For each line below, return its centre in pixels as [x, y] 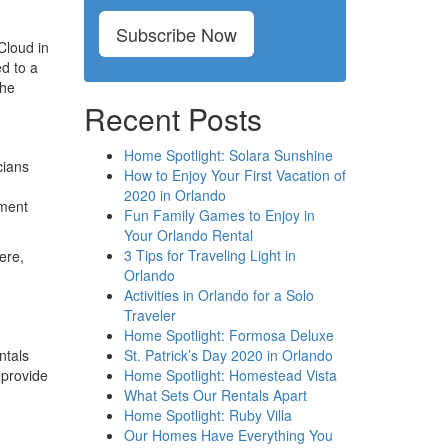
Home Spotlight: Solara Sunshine [228, 154]
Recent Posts [172, 118]
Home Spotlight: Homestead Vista [230, 374]
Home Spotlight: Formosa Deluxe [228, 334]
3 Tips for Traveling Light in [209, 254]
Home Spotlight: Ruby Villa [207, 414]
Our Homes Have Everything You [228, 434]
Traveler [149, 314]
